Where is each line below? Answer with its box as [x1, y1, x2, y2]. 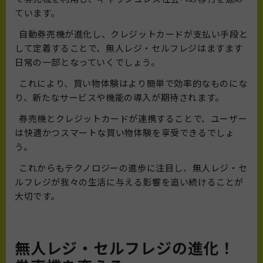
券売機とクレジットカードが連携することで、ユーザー [15, 112, 248, 125]
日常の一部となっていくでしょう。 [15, 56, 160, 69]
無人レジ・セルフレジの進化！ [15, 237, 235, 259]
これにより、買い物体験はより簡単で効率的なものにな [15, 77, 248, 90]
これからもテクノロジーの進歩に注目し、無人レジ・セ [15, 161, 248, 174]
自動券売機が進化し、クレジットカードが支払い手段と [15, 28, 248, 41]
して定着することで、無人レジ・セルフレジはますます [15, 42, 243, 55]
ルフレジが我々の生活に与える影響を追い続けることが [15, 176, 244, 188]
